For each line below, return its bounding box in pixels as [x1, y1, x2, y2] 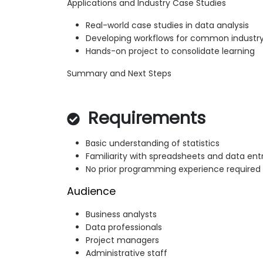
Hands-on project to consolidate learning [86, 45, 255, 58]
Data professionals [86, 221, 162, 234]
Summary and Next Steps [67, 68, 171, 80]
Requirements [83, 106, 205, 130]
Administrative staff [86, 247, 167, 259]
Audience [67, 184, 116, 199]
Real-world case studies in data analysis [86, 19, 249, 32]
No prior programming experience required [86, 163, 261, 176]
